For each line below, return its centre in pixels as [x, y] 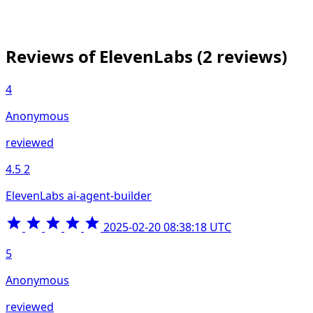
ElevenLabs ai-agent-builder [79, 195]
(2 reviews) [242, 56]
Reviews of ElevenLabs [101, 56]
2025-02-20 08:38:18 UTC [167, 227]
